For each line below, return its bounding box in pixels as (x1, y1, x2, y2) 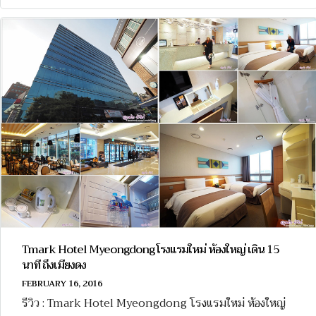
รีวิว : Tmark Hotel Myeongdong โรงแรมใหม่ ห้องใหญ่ (22, 293, 286, 314)
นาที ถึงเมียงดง (22, 255, 86, 276)
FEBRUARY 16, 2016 (22, 276, 102, 291)
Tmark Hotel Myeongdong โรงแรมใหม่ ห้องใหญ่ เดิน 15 (22, 240, 279, 260)
